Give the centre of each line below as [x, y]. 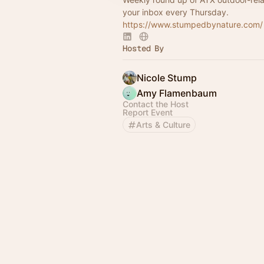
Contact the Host [156, 104]
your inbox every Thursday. [176, 12]
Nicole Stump [167, 78]
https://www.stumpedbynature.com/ [193, 24]
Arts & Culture [163, 125]
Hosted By [143, 48]
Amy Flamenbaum [177, 93]
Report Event [148, 112]
